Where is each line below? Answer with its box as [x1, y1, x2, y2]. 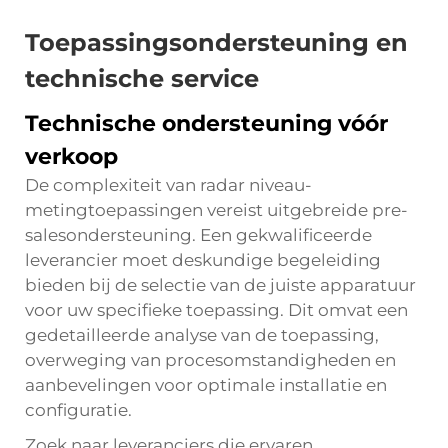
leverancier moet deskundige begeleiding [25, 250, 381, 270]
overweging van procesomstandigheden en [25, 350, 396, 370]
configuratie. [25, 400, 132, 420]
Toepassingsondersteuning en [25, 28, 408, 57]
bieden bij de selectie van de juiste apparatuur [25, 275, 416, 295]
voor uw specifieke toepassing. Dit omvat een [25, 300, 408, 320]
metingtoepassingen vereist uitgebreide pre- [25, 200, 408, 220]
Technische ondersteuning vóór [25, 110, 388, 137]
